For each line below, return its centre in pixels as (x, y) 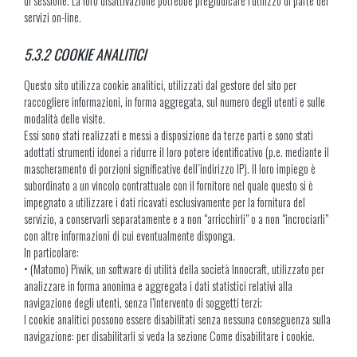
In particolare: (51, 253)
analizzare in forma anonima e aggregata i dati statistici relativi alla (158, 286)
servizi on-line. (53, 18)
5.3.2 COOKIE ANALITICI (85, 55)
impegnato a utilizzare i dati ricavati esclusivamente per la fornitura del (165, 202)
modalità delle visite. (65, 119)
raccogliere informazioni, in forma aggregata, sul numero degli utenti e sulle (175, 102)
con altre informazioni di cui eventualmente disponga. (129, 236)
